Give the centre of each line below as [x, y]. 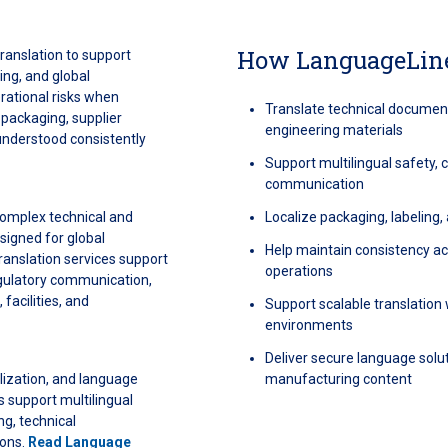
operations [299, 271]
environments [309, 325]
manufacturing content [339, 379]
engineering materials [334, 130]
